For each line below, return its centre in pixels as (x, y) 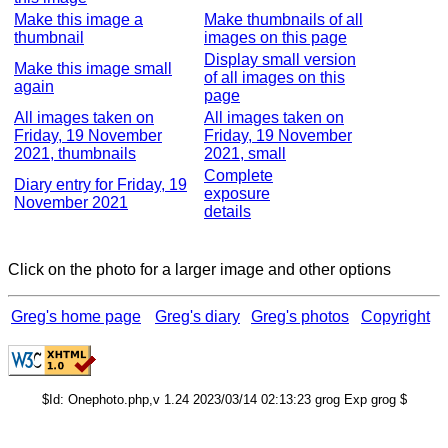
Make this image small (93, 68)
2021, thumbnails (75, 153)
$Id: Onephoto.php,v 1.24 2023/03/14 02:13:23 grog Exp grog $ (224, 399)
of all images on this (274, 77)
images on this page (275, 37)
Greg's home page (76, 316)
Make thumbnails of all (283, 19)
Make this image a (78, 19)
